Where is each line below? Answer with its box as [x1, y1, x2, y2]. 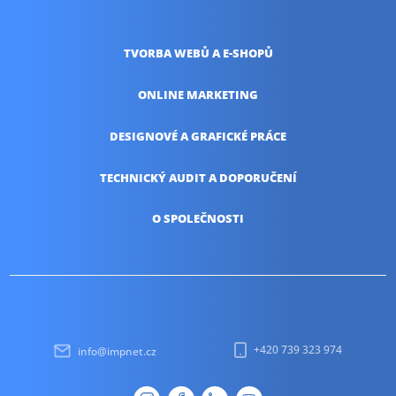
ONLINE [138, 87, 187, 103]
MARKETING [187, 87, 258, 103]
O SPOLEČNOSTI [152, 211, 244, 227]
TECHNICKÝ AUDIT [99, 170, 209, 186]
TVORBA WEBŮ [123, 45, 212, 61]
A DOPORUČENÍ [208, 170, 297, 186]
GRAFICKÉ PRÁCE [191, 128, 286, 144]
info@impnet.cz [78, 344, 157, 359]
